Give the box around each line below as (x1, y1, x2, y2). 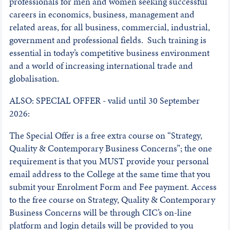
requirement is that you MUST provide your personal (9, 155, 209, 168)
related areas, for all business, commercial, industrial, (9, 21, 210, 34)
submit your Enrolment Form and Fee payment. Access (9, 180, 217, 194)
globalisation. (9, 72, 61, 85)
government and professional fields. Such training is (9, 33, 206, 47)
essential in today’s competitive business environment (9, 46, 209, 60)
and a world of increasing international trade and (9, 59, 193, 72)
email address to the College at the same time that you (9, 167, 210, 181)
